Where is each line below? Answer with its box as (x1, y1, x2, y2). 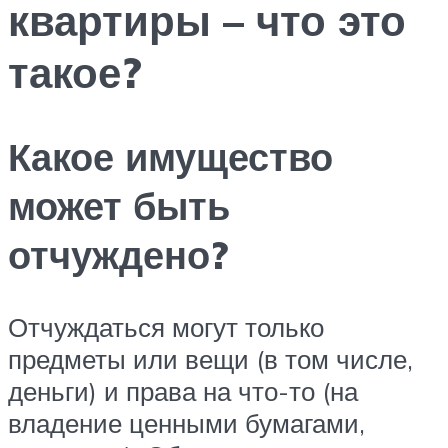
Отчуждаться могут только (8, 311, 324, 344)
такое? (8, 45, 142, 98)
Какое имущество (8, 132, 333, 182)
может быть (8, 181, 230, 231)
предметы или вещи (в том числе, (8, 343, 413, 376)
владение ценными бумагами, (8, 407, 365, 440)
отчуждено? (8, 230, 228, 280)
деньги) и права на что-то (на (8, 375, 358, 408)
